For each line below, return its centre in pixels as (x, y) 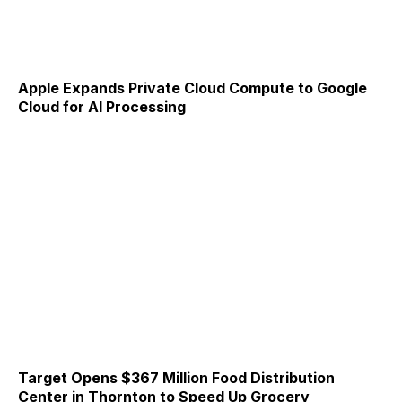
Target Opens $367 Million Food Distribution (176, 377)
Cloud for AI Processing (102, 107)
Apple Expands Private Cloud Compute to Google (192, 88)
